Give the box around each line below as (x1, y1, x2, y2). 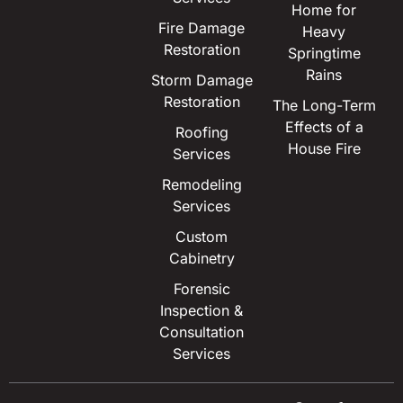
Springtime (287, 43, 361, 62)
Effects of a (284, 117, 363, 136)
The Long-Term (272, 95, 376, 114)
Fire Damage (158, 18, 245, 37)
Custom (175, 227, 228, 246)
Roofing (175, 122, 228, 141)
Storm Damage (150, 70, 253, 89)
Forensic (173, 279, 230, 298)
